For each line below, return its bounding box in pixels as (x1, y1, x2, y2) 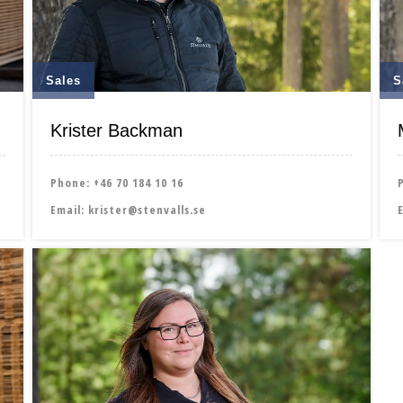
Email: (49, 201, 88, 218)
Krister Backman (49, 120, 183, 140)
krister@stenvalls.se (87, 201, 206, 218)
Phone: (49, 174, 94, 191)
